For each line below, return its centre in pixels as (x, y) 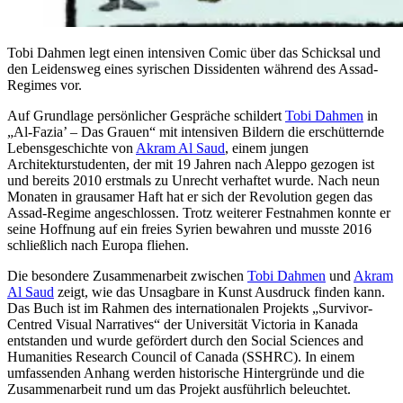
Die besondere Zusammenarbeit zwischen (127, 275)
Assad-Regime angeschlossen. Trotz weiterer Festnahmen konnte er (199, 212)
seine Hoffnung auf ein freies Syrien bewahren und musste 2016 (189, 228)
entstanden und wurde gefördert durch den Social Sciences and (185, 340)
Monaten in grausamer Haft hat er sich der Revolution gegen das (190, 196)
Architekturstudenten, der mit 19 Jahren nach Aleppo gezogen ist (191, 164)
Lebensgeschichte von (72, 148)
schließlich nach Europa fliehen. (98, 245)
